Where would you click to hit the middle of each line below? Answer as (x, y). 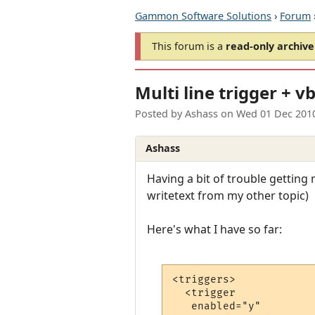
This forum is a (189, 46)
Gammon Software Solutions (203, 16)
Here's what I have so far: (214, 229)
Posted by (160, 114)
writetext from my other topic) (228, 195)
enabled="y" (217, 307)
